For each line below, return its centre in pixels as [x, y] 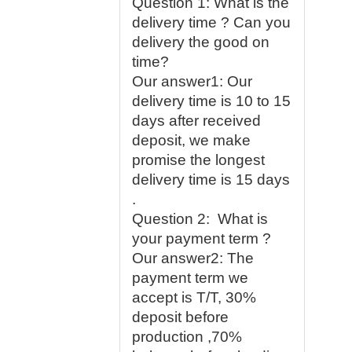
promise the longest [198, 160]
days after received [196, 121]
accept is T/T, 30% [194, 297]
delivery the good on [201, 42]
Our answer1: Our [192, 81]
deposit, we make [191, 140]
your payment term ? [202, 238]
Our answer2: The [193, 258]
